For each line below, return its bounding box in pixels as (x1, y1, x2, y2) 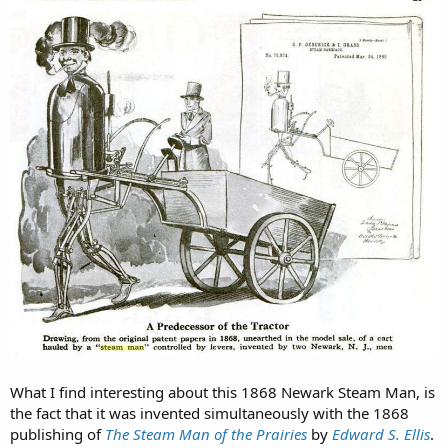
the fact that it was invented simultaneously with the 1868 (10, 402, 409, 423)
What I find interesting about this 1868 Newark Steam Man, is (10, 381, 435, 402)
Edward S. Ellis (332, 423, 430, 444)
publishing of (10, 423, 105, 444)
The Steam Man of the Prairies (105, 423, 307, 444)
